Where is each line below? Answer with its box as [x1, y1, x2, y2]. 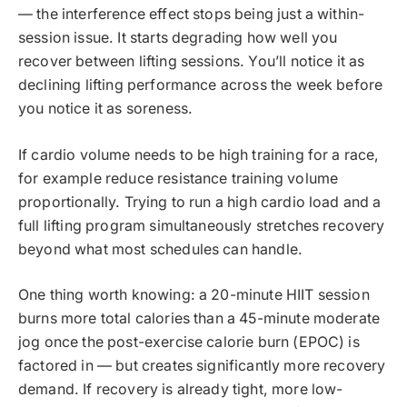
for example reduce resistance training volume [18, 169, 339, 187]
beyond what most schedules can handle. [18, 240, 303, 258]
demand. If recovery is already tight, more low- [18, 381, 343, 399]
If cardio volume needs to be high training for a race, [18, 145, 380, 164]
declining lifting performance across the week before [18, 76, 383, 94]
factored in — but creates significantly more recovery [18, 357, 386, 375]
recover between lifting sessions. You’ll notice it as [18, 53, 365, 71]
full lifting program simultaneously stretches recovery [18, 216, 385, 234]
